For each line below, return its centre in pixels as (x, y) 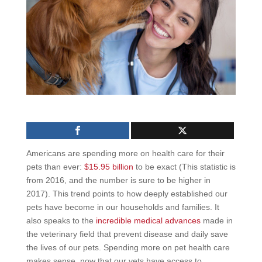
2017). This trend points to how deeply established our (127, 194)
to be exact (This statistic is (184, 167)
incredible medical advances (148, 220)
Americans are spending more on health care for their (125, 153)
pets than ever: (55, 167)
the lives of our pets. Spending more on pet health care (128, 247)
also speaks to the (61, 220)
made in (216, 220)
